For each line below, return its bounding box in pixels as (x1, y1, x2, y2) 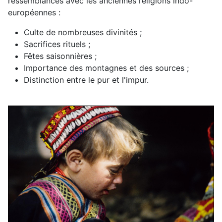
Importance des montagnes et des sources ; (24, 62, 189, 73)
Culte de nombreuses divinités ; (24, 27, 142, 37)
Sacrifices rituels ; (24, 39, 90, 49)
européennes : (8, 7, 60, 17)
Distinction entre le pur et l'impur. (24, 74, 149, 85)
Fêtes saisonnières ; (24, 51, 97, 61)
